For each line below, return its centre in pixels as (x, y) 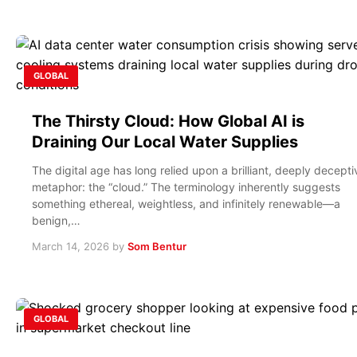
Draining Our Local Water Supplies (165, 141)
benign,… (56, 220)
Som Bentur (157, 246)
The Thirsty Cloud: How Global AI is (168, 121)
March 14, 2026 (71, 246)
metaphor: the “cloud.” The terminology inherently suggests (186, 186)
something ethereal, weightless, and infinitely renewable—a (186, 203)
